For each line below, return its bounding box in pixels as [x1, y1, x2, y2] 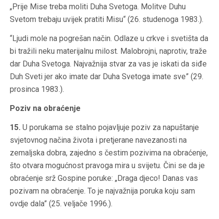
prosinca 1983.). [10, 85, 64, 94]
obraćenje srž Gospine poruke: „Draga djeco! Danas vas [10, 174, 198, 183]
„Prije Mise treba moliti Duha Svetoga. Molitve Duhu [10, 2, 186, 12]
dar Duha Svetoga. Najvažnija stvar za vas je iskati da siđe [10, 59, 207, 69]
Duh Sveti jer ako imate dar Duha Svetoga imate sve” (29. [10, 72, 203, 82]
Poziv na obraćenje [10, 104, 81, 113]
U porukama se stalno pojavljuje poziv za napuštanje [21, 123, 199, 132]
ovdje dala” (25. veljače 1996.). [10, 199, 112, 209]
